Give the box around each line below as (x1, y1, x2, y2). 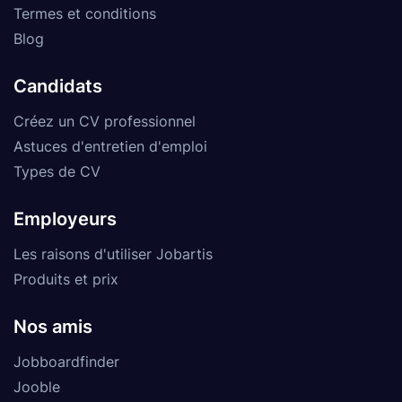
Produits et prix (13, 269, 118, 288)
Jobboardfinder (13, 352, 119, 371)
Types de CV (13, 162, 100, 180)
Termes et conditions (13, 4, 156, 22)
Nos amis (13, 315, 92, 337)
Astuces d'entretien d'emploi (13, 136, 207, 155)
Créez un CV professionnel (13, 111, 196, 130)
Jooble (13, 377, 60, 396)
